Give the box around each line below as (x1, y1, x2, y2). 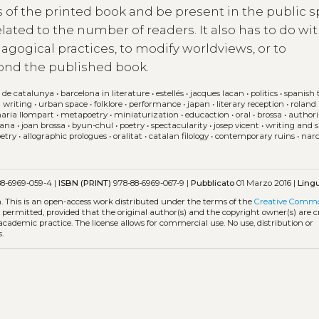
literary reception (216, 99, 285, 110)
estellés (156, 88, 184, 99)
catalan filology (149, 131, 209, 142)
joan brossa (21, 120, 66, 131)
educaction (185, 110, 230, 120)
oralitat (113, 131, 143, 142)
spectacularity (151, 120, 208, 131)
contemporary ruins (215, 131, 296, 142)
